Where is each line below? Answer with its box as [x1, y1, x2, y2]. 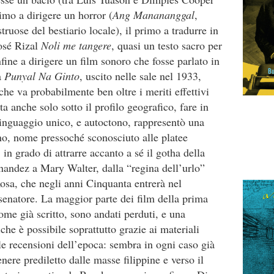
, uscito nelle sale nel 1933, [80, 68, 201, 83]
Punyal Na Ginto [4, 68, 80, 83]
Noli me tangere [41, 38, 111, 53]
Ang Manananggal [113, 7, 194, 22]
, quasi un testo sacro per [111, 38, 222, 53]
